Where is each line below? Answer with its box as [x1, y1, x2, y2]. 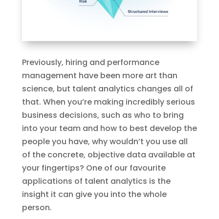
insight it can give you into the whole [22, 188, 167, 200]
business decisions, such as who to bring [22, 109, 184, 121]
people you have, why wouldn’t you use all [22, 135, 188, 147]
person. [22, 201, 52, 213]
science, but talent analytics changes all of [22, 83, 193, 94]
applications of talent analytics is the [22, 175, 171, 187]
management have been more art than [22, 69, 177, 81]
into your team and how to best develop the [22, 122, 197, 134]
